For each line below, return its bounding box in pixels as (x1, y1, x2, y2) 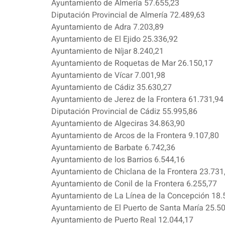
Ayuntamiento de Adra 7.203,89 (51, 21, 164, 34)
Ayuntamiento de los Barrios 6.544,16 (51, 154, 185, 166)
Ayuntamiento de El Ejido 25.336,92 (51, 33, 178, 46)
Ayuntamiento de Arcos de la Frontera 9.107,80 (51, 130, 219, 142)
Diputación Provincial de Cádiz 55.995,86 (51, 105, 197, 118)
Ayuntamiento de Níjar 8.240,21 (51, 45, 164, 58)
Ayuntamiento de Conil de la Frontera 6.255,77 (51, 178, 217, 190)
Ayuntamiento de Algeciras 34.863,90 (51, 118, 185, 130)
